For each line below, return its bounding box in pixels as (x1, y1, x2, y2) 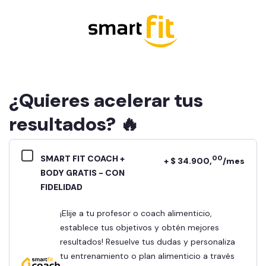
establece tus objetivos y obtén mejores (60, 221, 219, 233)
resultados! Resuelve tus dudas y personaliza (60, 236, 235, 247)
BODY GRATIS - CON (40, 167, 125, 178)
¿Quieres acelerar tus (9, 87, 203, 113)
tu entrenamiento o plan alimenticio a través (60, 250, 235, 261)
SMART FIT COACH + (40, 153, 125, 164)
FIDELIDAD (40, 181, 83, 192)
